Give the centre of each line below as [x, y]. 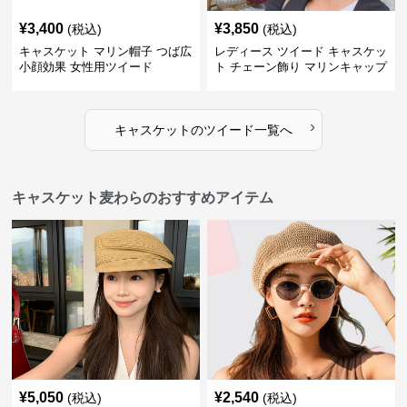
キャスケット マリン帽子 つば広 [106, 51]
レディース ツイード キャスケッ [300, 51]
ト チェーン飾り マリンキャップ [300, 67]
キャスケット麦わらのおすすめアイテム [143, 198]
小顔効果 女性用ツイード [86, 67]
